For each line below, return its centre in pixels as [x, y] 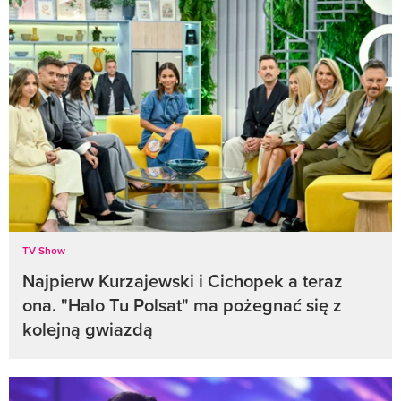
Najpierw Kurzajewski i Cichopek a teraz [183, 280]
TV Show [44, 250]
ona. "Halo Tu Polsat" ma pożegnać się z [182, 304]
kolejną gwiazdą [88, 328]
